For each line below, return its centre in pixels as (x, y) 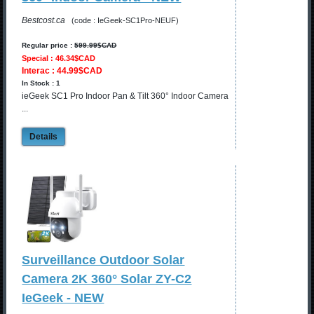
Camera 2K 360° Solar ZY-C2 (107, 279)
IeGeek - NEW (63, 298)
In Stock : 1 (41, 83)
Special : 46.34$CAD (59, 59)
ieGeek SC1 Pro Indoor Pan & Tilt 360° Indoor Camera (125, 96)
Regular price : (48, 46)
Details (44, 137)
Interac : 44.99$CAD (62, 71)
